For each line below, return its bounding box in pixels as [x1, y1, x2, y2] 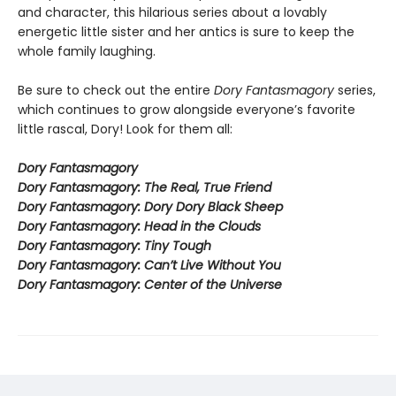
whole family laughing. [18, 42, 156, 61]
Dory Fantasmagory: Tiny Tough [18, 237, 211, 255]
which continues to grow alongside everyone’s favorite [18, 101, 355, 119]
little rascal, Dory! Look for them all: [18, 120, 232, 139]
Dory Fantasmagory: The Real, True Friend [18, 179, 271, 197]
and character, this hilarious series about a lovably [18, 4, 327, 22]
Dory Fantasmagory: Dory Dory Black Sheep [18, 198, 283, 217]
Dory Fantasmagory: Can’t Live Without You [18, 256, 281, 275]
